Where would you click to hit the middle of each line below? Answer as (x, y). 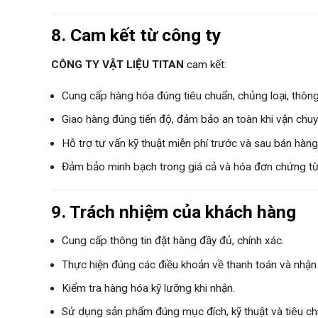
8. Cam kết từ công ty (136, 35)
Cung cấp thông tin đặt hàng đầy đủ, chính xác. (173, 241)
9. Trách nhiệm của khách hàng (174, 212)
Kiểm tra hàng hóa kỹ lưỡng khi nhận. (148, 289)
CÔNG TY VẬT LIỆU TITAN (117, 64)
